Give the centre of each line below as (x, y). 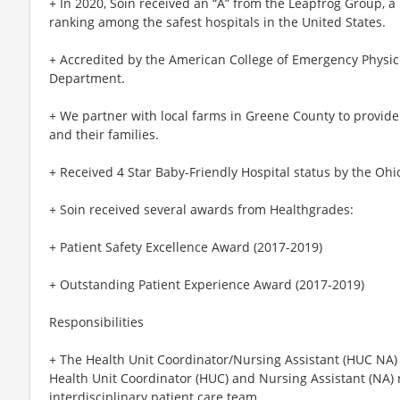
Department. (87, 78)
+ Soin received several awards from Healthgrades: (201, 209)
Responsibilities (96, 321)
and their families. (104, 134)
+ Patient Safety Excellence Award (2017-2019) (186, 246)
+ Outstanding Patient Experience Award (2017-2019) (207, 284)
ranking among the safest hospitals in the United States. (217, 21)
